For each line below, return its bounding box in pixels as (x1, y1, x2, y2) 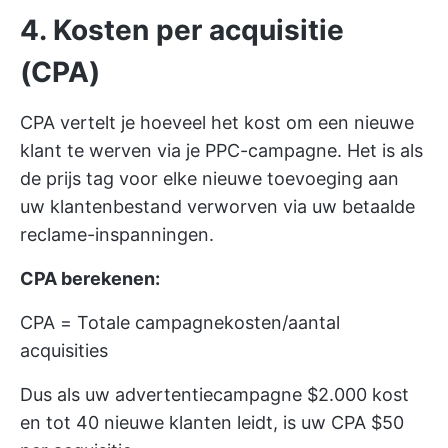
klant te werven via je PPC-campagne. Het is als (20, 140, 423, 161)
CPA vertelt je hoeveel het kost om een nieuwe (20, 112, 414, 133)
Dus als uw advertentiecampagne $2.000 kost (20, 384, 409, 405)
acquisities (20, 340, 108, 361)
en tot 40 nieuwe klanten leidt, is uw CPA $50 (20, 412, 404, 433)
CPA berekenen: (20, 268, 160, 289)
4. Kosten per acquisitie (20, 13, 344, 47)
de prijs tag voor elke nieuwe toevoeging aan (20, 168, 399, 189)
